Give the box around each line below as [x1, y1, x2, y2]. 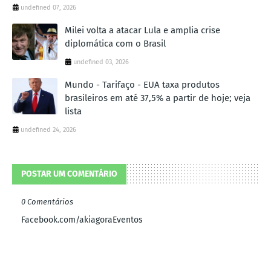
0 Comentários [21, 197, 73, 207]
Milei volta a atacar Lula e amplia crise [65, 25, 220, 36]
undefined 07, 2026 [21, 4, 76, 12]
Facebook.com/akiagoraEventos [21, 215, 143, 226]
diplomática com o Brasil [65, 38, 166, 50]
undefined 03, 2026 [73, 58, 129, 67]
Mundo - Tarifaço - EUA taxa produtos [65, 79, 220, 91]
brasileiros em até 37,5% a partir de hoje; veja [65, 93, 250, 104]
